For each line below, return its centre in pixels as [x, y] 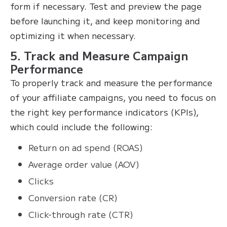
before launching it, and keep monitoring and [105, 21]
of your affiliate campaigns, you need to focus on [113, 97]
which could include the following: [81, 127]
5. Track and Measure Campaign [99, 55]
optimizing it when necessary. [74, 35]
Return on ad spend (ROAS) [86, 147]
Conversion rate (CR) [73, 198]
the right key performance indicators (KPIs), [104, 112]
